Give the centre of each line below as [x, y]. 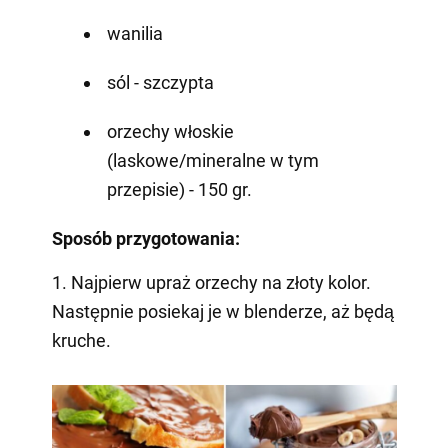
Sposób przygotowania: [145, 239]
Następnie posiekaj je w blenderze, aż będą [222, 312]
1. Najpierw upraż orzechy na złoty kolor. [211, 283]
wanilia [134, 34]
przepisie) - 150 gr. [179, 190]
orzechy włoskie [170, 132]
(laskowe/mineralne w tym [212, 161]
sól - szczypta [160, 83]
